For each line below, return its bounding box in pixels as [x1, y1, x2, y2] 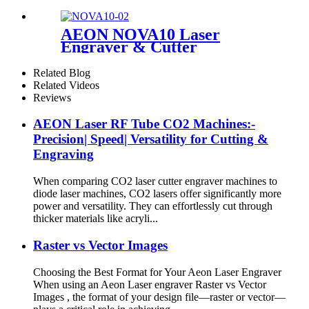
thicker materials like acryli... [33, 212, 158, 225]
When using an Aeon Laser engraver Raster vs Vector [33, 278, 266, 290]
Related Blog [33, 66, 90, 79]
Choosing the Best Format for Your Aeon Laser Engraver [33, 266, 281, 278]
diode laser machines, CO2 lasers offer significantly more [33, 188, 281, 200]
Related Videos [33, 79, 99, 91]
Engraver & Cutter [61, 37, 197, 56]
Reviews [33, 91, 71, 103]
